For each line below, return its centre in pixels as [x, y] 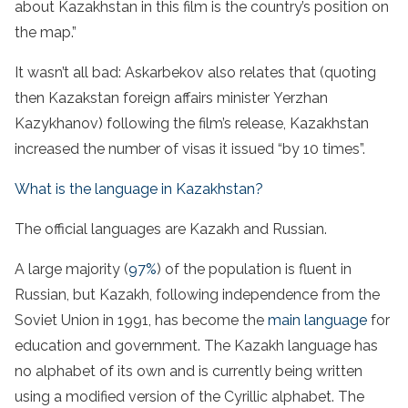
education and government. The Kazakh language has [196, 345]
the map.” [46, 32]
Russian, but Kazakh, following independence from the [197, 294]
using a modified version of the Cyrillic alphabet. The [189, 396]
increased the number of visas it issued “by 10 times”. [190, 148]
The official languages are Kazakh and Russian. [171, 229]
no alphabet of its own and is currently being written [189, 371]
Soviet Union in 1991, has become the [141, 320]
